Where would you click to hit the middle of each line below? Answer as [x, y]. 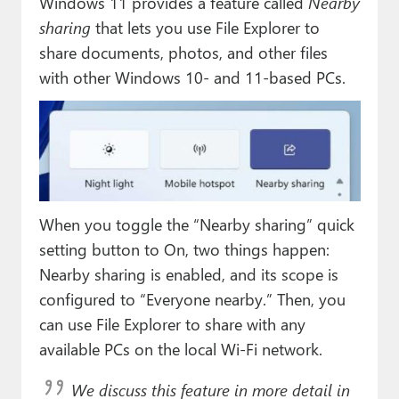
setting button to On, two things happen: [184, 248]
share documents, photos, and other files [183, 52]
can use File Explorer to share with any [172, 323]
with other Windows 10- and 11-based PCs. [192, 77]
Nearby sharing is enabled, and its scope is [188, 273]
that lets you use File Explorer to [205, 27]
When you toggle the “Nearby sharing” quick [196, 224]
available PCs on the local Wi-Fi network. [180, 348]
